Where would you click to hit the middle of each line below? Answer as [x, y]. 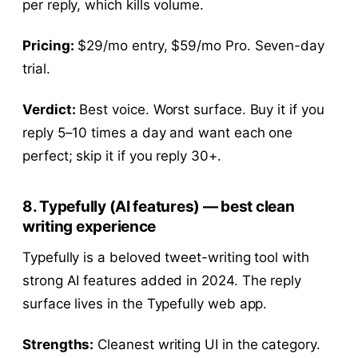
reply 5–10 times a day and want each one [158, 132]
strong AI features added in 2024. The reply [162, 280]
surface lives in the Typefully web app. [145, 303]
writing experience [89, 226]
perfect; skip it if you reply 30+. [122, 155]
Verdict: [49, 109]
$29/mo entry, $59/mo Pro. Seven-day [199, 45]
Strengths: [58, 344]
